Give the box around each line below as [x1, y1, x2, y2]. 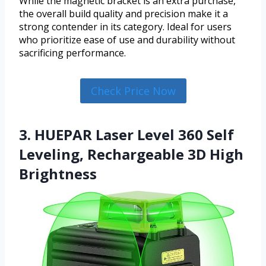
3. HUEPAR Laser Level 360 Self [19, 125, 234, 145]
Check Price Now [90, 83, 176, 98]
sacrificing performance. [19, 46, 126, 59]
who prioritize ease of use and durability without [19, 33, 235, 46]
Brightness [19, 164, 97, 184]
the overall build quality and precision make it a [19, 7, 228, 20]
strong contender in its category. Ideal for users [19, 20, 232, 33]
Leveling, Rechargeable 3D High [19, 144, 243, 164]
